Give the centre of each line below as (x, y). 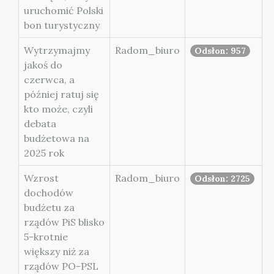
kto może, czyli (58, 109)
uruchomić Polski (64, 10)
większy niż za (57, 251)
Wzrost (41, 178)
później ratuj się (61, 94)
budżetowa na (57, 138)
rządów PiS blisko (64, 222)
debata (40, 124)
